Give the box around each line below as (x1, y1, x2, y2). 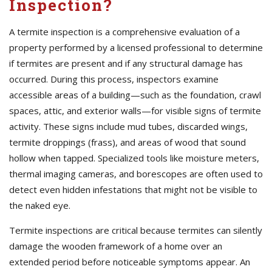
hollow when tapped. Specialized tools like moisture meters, (9, 152, 259, 164)
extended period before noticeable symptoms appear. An (9, 256, 250, 268)
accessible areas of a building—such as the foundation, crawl (9, 89, 261, 101)
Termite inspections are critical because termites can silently (9, 224, 262, 236)
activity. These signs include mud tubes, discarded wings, (9, 120, 248, 132)
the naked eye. (9, 199, 70, 211)
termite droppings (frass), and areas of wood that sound (9, 136, 246, 148)
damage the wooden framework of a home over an (9, 240, 222, 252)
